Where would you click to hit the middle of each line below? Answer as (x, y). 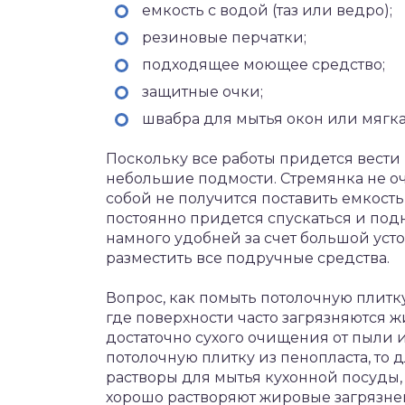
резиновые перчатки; (224, 38)
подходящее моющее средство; (264, 65)
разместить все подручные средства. (248, 258)
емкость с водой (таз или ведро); (267, 10)
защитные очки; (202, 92)
